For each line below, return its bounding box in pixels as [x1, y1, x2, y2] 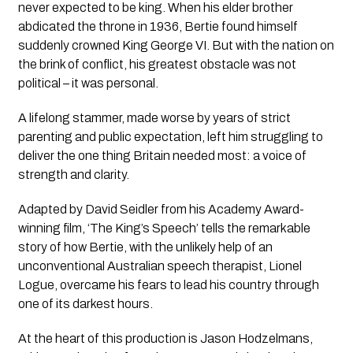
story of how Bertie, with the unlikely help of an [17, 240, 273, 254]
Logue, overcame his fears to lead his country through [17, 277, 319, 292]
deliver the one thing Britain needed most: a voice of [17, 148, 307, 162]
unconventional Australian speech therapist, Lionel [17, 258, 302, 273]
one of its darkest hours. [17, 296, 153, 310]
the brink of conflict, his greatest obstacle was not [17, 57, 296, 71]
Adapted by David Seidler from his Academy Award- [17, 202, 304, 216]
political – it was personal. [17, 76, 158, 90]
